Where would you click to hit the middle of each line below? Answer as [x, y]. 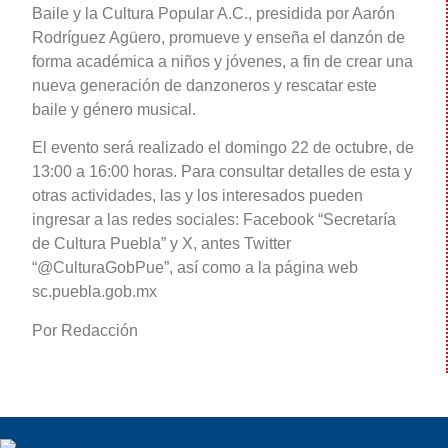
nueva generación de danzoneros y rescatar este [204, 86]
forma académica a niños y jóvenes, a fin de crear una [222, 62]
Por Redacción [85, 330]
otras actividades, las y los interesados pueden [197, 196]
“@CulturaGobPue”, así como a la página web [195, 268]
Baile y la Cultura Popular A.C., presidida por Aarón [213, 14]
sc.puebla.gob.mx [94, 292]
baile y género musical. [114, 110]
